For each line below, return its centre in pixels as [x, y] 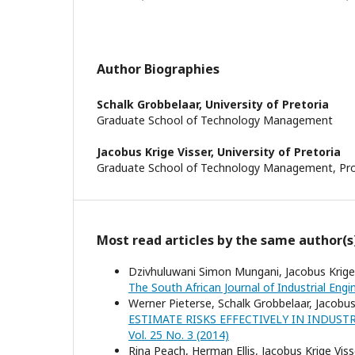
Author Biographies [158, 69]
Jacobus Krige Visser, [157, 152]
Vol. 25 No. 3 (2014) [179, 335]
